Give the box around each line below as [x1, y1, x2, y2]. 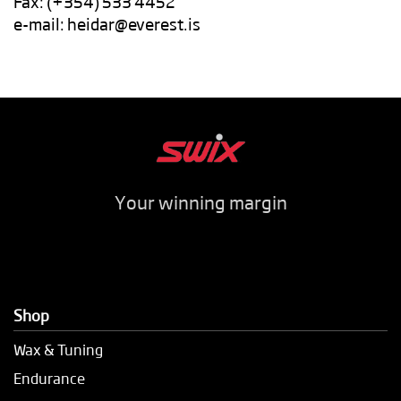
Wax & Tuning [13, 338, 103, 360]
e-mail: [13, 12, 67, 35]
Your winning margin [114, 188, 287, 215]
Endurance [13, 367, 85, 388]
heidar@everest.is [67, 12, 200, 35]
